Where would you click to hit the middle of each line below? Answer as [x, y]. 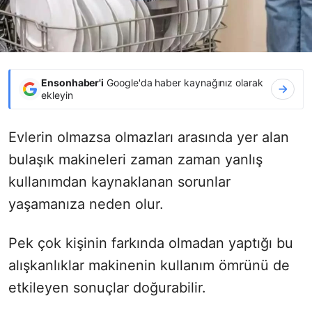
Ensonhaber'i [73, 82]
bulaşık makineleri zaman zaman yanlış [135, 159]
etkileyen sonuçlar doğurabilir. [107, 287]
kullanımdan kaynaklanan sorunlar [119, 181]
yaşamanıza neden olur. [86, 204]
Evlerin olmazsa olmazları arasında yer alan [149, 137]
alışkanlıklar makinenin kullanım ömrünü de [149, 265]
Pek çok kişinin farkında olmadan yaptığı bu [151, 243]
